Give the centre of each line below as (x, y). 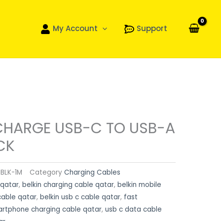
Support (152, 28)
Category (46, 172)
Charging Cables (92, 172)
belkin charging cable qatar (68, 184)
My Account (75, 28)
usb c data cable (133, 209)
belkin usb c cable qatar (80, 197)
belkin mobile (139, 184)
